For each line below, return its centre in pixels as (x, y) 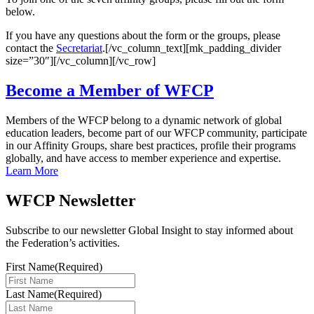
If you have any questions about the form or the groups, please (143, 36)
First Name (30, 266)
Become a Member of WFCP (110, 90)
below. (20, 12)
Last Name (30, 294)
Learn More (32, 170)
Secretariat (79, 48)
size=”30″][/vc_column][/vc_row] (81, 61)
